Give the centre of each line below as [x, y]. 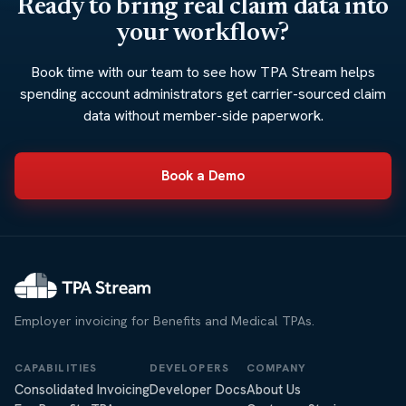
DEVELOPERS [189, 367]
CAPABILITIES [56, 367]
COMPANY [277, 367]
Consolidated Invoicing [82, 389]
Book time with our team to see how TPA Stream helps [203, 72]
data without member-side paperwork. [203, 116]
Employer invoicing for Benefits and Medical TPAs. [164, 320]
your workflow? [203, 34]
